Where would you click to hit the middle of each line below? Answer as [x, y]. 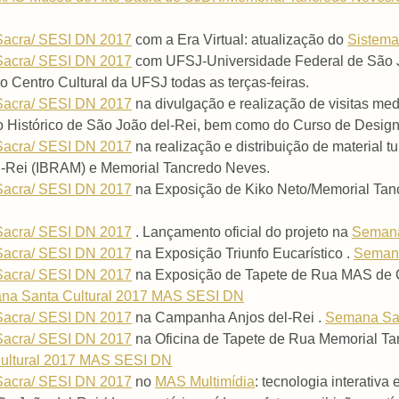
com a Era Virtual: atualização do [240, 40]
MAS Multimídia [205, 382]
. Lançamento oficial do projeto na [242, 232]
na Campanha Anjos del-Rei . [228, 318]
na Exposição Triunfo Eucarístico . [243, 254]
